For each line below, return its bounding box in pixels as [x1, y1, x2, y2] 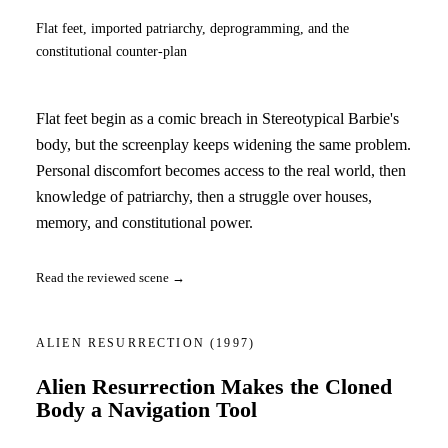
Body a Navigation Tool [36, 397, 257, 422]
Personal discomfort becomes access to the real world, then [36, 161, 406, 179]
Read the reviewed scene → [36, 270, 185, 286]
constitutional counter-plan [36, 43, 187, 60]
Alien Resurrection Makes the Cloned [36, 374, 392, 399]
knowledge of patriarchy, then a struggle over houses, [36, 187, 372, 205]
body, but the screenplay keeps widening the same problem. [36, 135, 411, 153]
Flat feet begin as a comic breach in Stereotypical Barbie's [36, 109, 399, 127]
